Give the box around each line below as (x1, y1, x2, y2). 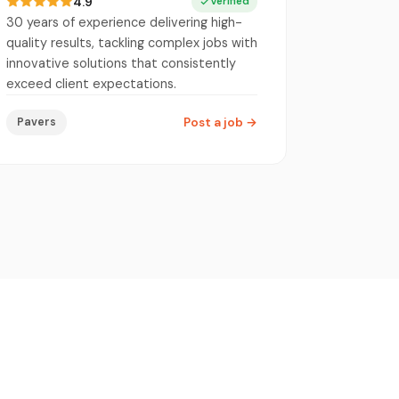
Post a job (183, 114, 246, 130)
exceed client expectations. (6, 75, 176, 92)
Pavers (17, 114, 56, 129)
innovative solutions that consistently (6, 54, 236, 71)
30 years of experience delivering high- (6, 13, 242, 30)
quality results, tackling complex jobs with (6, 34, 257, 51)
